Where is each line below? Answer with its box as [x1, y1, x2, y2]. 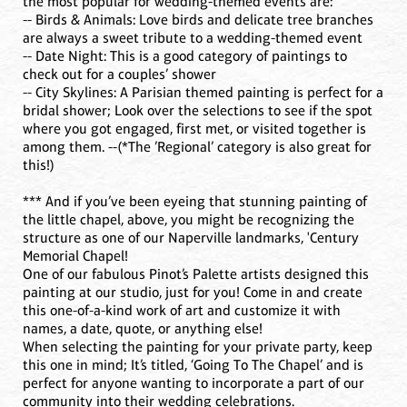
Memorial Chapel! [23, 246, 128, 264]
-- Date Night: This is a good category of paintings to [23, 46, 347, 65]
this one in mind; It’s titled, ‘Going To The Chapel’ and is [23, 355, 363, 373]
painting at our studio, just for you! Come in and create [23, 283, 362, 301]
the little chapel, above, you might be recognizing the [23, 210, 354, 228]
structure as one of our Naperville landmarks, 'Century [23, 228, 359, 246]
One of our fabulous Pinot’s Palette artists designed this [23, 264, 369, 283]
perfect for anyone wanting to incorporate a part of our [23, 373, 364, 392]
